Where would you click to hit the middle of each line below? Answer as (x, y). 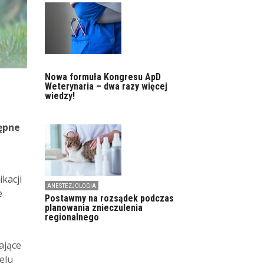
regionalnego (72, 217)
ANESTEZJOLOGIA (72, 186)
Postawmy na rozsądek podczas (109, 199)
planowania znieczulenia (94, 208)
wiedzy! (60, 95)
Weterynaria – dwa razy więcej (106, 86)
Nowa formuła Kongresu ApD (103, 77)
